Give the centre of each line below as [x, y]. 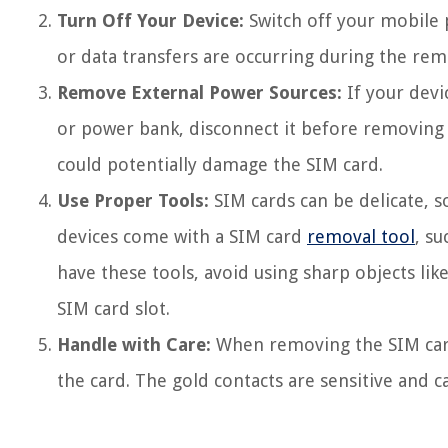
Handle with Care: [134, 344]
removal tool [361, 236]
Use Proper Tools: [133, 200]
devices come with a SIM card [182, 236]
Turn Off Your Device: [150, 20]
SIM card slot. [113, 308]
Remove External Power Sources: [199, 92]
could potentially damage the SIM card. [220, 164]
